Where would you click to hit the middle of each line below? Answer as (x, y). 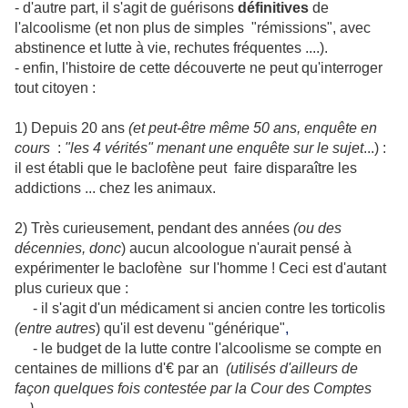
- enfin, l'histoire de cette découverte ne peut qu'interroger (199, 68)
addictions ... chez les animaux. (115, 188)
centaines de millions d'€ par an (120, 368)
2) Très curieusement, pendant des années (154, 228)
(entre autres (55, 328)
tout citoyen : (55, 88)
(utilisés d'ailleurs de (292, 368)
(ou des (317, 228)
